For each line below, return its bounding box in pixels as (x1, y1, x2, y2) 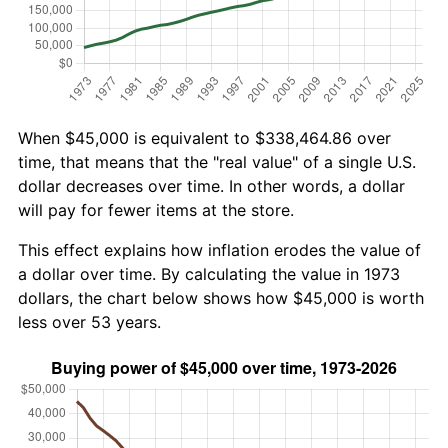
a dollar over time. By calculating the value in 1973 (18, 263, 400, 284)
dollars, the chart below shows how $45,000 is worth (18, 287, 424, 308)
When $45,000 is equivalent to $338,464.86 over (18, 127, 391, 148)
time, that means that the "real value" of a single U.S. (18, 151, 416, 172)
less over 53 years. (18, 311, 161, 332)
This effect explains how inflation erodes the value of (18, 239, 421, 260)
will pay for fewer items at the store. (18, 199, 294, 220)
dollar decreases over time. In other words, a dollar (18, 175, 405, 196)
